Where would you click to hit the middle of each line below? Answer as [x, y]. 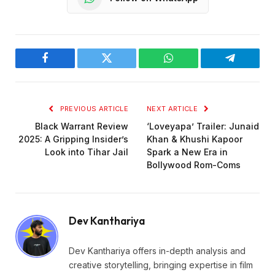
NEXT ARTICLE [173, 108]
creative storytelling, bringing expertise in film [161, 265]
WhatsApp [191, 67]
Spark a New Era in [187, 152]
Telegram [250, 67]
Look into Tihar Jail [87, 152]
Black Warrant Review [82, 126]
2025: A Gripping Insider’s [73, 139]
